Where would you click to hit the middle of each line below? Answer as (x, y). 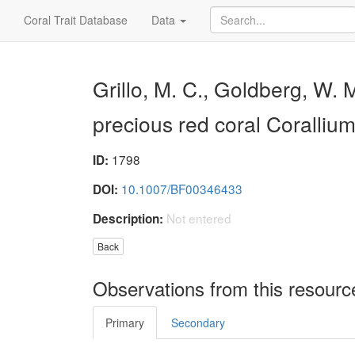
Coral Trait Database (76, 20)
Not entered (199, 218)
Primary (125, 323)
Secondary (198, 323)
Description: (128, 219)
